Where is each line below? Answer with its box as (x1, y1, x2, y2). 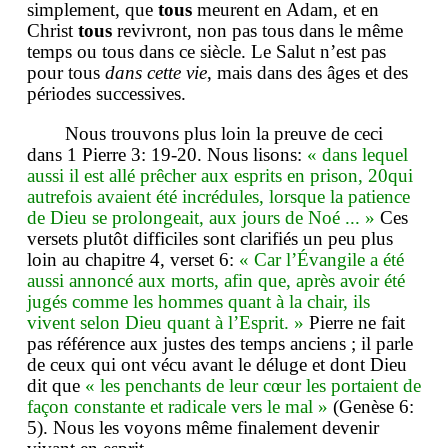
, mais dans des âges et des (207, 61, 408, 83)
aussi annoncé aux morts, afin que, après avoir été (27, 269, 405, 291)
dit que (27, 374, 85, 396)
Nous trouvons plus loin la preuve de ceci (65, 122, 383, 144)
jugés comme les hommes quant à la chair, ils (27, 290, 370, 312)
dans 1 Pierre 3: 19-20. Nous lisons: (27, 143, 307, 165)
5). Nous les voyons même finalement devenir (27, 416, 379, 438)
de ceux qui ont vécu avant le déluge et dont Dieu (27, 353, 407, 375)
